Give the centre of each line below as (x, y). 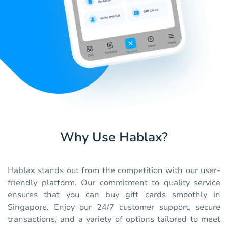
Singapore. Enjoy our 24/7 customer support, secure (114, 207)
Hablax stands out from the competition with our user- (114, 171)
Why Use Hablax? (114, 138)
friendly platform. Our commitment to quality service (114, 183)
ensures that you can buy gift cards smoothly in (114, 195)
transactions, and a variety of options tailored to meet (114, 220)
